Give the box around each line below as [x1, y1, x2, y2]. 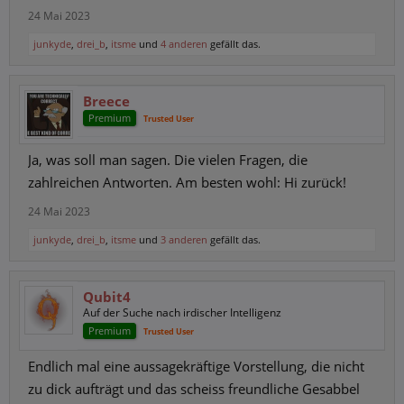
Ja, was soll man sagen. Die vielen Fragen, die [28, 151, 308, 169]
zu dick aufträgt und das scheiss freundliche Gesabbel [28, 380, 360, 398]
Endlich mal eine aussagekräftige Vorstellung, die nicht [28, 357, 364, 375]
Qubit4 [83, 288, 131, 306]
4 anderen [161, 37, 207, 50]
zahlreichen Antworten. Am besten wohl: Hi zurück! [28, 173, 346, 191]
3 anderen [161, 233, 207, 246]
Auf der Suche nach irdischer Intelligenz [83, 305, 281, 320]
